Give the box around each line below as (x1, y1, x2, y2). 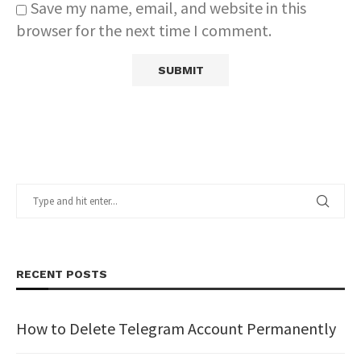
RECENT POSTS (16, 267, 107, 280)
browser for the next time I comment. (16, 19, 272, 40)
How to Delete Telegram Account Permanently (16, 317, 336, 338)
